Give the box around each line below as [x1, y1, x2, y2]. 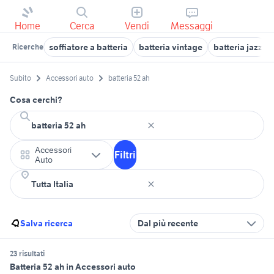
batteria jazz [213, 42, 262, 53]
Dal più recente [138, 218, 198, 229]
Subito [10, 73, 31, 83]
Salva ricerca [20, 218, 73, 229]
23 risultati [10, 249, 45, 259]
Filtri [114, 149, 136, 161]
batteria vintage [139, 42, 202, 53]
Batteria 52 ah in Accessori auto [10, 261, 136, 273]
